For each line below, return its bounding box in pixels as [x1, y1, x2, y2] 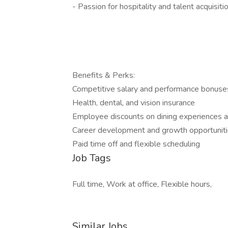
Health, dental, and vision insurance [72, 97, 197, 108]
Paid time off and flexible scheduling [72, 138, 202, 150]
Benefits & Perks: [72, 70, 137, 81]
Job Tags [72, 151, 111, 165]
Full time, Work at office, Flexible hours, [72, 179, 212, 190]
